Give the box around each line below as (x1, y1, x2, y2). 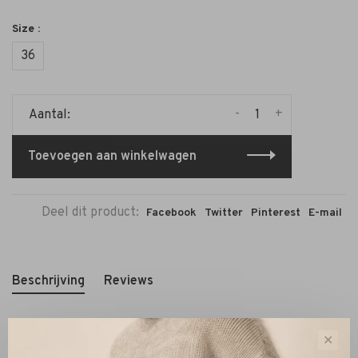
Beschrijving (12, 272, 85, 289)
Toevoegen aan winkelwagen (28, 148, 197, 165)
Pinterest (251, 205, 300, 220)
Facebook (146, 205, 197, 220)
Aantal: (29, 106, 70, 123)
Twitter (205, 205, 243, 220)
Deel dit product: (42, 204, 139, 221)
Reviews (104, 272, 153, 289)
